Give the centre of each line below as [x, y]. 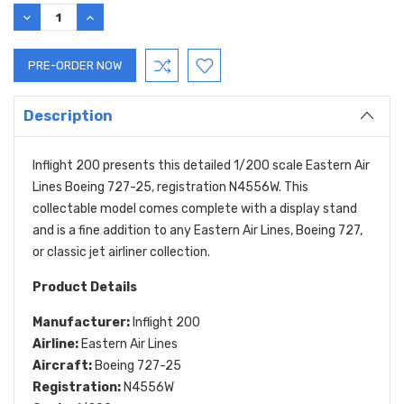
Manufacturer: [81, 323]
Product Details [85, 288]
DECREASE [50, 17]
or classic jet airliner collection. [121, 252]
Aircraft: [62, 366]
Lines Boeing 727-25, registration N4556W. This [170, 188]
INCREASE [111, 17]
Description [68, 116]
